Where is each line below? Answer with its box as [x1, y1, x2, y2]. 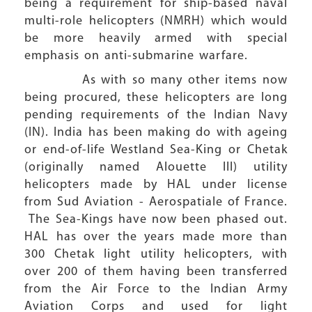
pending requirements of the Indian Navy [24, 109, 288, 122]
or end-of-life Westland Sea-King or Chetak [24, 143, 288, 157]
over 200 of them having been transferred [24, 265, 288, 279]
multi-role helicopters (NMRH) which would [24, 15, 288, 28]
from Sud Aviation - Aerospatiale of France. [24, 196, 288, 209]
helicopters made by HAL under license [24, 178, 288, 192]
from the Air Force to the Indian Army [24, 283, 288, 296]
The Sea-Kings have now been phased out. [24, 213, 288, 226]
